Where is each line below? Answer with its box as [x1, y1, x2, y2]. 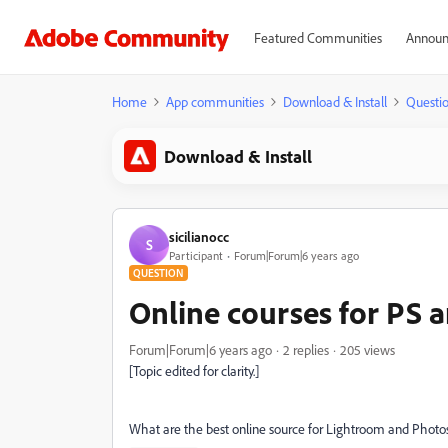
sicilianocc [169, 227, 229, 245]
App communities [166, 93, 264, 110]
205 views [340, 341, 395, 358]
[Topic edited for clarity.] [129, 362, 259, 379]
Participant [169, 247, 223, 263]
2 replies [283, 341, 329, 358]
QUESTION [133, 266, 184, 280]
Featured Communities [253, 29, 382, 46]
